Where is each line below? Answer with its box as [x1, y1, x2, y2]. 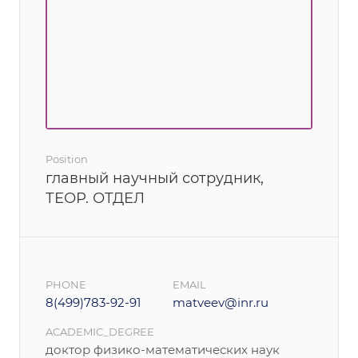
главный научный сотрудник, [46, 169, 264, 187]
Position [46, 153, 88, 165]
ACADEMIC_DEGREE [46, 325, 154, 338]
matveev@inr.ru [173, 295, 268, 310]
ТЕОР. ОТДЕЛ [46, 189, 145, 207]
